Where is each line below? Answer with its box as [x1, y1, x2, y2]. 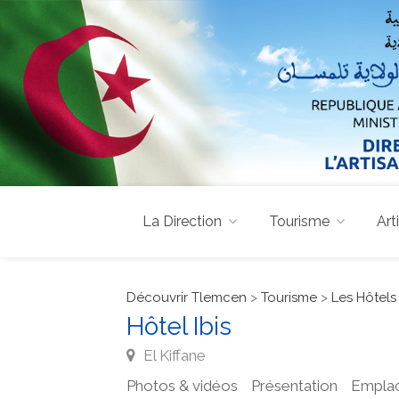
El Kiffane [140, 346, 206, 364]
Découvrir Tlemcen [126, 289, 247, 305]
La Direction [142, 212, 222, 230]
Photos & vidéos [126, 376, 238, 395]
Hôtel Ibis [126, 311, 232, 341]
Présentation [251, 376, 338, 395]
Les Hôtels [331, 289, 396, 305]
